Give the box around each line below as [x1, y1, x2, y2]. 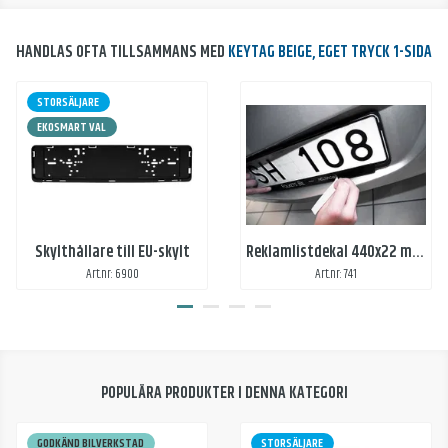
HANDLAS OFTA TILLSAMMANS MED [16, 39, 228, 65]
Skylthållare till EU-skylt [34, 240, 190, 266]
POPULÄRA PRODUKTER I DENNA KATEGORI [100, 381, 348, 407]
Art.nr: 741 [315, 265, 357, 285]
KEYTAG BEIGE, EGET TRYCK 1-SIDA [228, 39, 432, 65]
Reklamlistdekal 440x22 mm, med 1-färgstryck [412, 240, 424, 266]
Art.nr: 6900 [85, 265, 139, 285]
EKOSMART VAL [37, 117, 107, 137]
